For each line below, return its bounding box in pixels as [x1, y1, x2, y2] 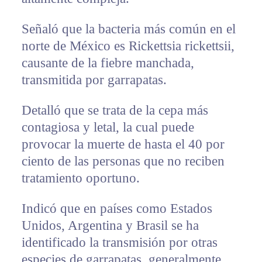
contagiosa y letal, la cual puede [21, 120, 194, 135]
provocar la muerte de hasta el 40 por [21, 137, 225, 152]
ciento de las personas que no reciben [21, 154, 225, 169]
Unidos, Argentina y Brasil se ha [21, 218, 199, 233]
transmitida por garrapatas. [21, 73, 167, 88]
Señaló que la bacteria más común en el [21, 22, 236, 37]
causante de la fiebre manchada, [21, 56, 194, 71]
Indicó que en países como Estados [21, 201, 212, 216]
